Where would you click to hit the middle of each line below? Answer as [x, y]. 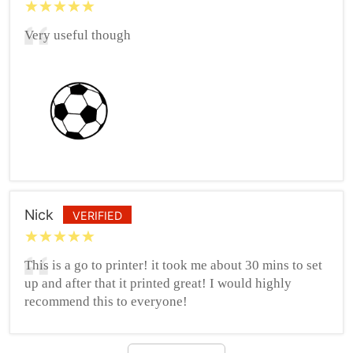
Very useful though [77, 35]
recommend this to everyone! [106, 301]
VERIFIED [97, 216]
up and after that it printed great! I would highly [158, 283]
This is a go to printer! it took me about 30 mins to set [173, 265]
